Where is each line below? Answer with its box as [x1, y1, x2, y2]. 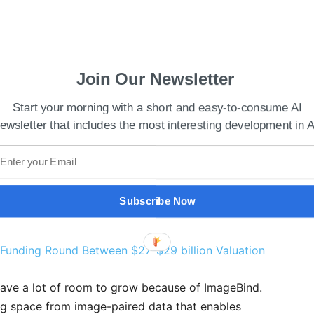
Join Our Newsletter [76, 69, 235, 89]
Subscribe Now [119, 196, 196, 207]
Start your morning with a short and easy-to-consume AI [12, 101, 303, 114]
